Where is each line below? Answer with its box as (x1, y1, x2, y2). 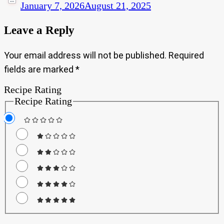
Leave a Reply (4, 23, 74, 36)
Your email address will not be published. (4, 50, 166, 61)
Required (168, 50, 204, 61)
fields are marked (4, 64, 75, 75)
